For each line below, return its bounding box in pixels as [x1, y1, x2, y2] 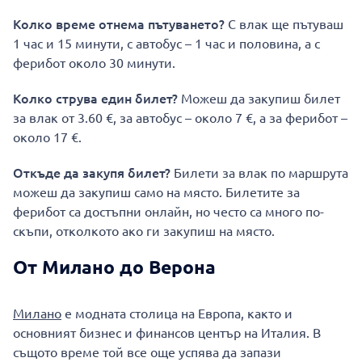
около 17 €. [13, 128, 82, 145]
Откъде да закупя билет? [13, 163, 170, 181]
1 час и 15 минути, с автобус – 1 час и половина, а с [13, 35, 320, 51]
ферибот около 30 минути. [13, 54, 175, 70]
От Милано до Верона [13, 255, 216, 279]
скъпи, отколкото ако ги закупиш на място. [13, 222, 275, 238]
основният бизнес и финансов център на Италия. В [13, 324, 321, 340]
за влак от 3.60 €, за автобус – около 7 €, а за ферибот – [13, 109, 347, 125]
